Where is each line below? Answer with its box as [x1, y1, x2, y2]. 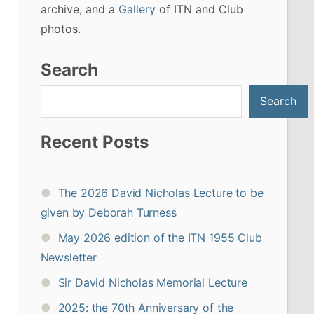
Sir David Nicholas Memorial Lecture [57, 275, 247, 289]
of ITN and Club [155, 1, 243, 16]
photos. [40, 21, 81, 36]
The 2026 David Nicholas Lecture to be [57, 185, 264, 200]
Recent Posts [40, 131, 149, 152]
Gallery [118, 1, 156, 16]
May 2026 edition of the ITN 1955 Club [57, 230, 262, 245]
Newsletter [40, 250, 97, 264]
